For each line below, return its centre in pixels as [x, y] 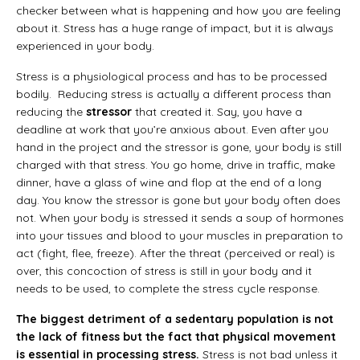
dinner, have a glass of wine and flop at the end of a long [169, 182]
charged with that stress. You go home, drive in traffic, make [176, 164]
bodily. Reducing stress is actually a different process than [174, 94]
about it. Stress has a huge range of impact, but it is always [175, 28]
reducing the [51, 111]
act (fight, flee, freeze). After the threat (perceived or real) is [176, 253]
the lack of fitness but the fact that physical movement [176, 336]
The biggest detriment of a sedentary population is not [175, 319]
